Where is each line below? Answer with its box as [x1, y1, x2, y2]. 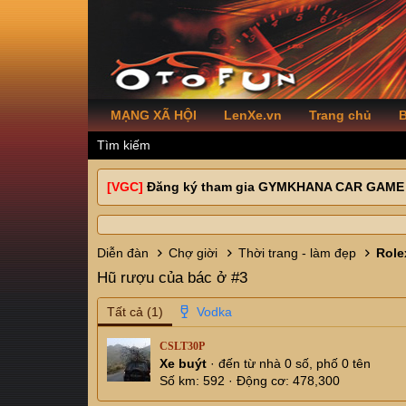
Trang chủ [309, 108, 372, 122]
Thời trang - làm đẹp [237, 246, 356, 260]
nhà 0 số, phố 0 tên [259, 356, 371, 372]
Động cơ [237, 373, 285, 389]
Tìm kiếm [97, 138, 150, 152]
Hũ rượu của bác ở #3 [97, 269, 247, 286]
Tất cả [107, 304, 143, 319]
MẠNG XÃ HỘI [111, 108, 197, 122]
